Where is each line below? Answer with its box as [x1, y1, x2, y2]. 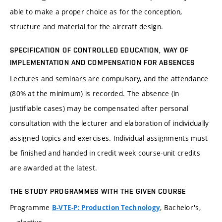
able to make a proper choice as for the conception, [10, 7, 182, 17]
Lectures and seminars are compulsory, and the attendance [10, 74, 209, 84]
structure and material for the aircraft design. [10, 22, 164, 32]
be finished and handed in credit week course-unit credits [10, 148, 200, 158]
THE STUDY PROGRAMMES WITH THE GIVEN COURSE [10, 187, 186, 196]
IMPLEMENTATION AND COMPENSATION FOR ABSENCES [10, 58, 195, 67]
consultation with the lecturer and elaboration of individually [10, 118, 209, 128]
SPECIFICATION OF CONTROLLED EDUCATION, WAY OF [10, 46, 189, 55]
